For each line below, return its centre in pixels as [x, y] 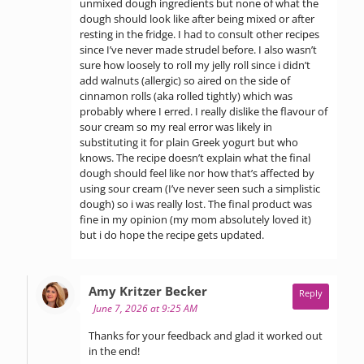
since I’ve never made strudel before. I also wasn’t [198, 49]
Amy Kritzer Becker [148, 290]
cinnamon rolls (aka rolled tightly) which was [186, 95]
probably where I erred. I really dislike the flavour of [204, 111]
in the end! [114, 351]
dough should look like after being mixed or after [197, 18]
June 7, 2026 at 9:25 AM [145, 308]
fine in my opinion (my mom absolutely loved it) [195, 219]
